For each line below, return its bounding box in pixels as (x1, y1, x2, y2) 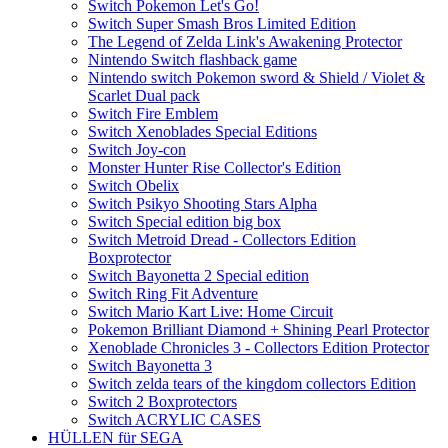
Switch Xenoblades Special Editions (88, 123, 317, 141)
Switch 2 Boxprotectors (88, 393, 237, 411)
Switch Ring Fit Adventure (88, 285, 258, 303)
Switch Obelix (88, 177, 179, 195)
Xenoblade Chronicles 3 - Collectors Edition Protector (88, 339, 429, 357)
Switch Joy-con (88, 141, 186, 159)
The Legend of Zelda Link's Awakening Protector (88, 33, 402, 51)
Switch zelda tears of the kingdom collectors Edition (88, 375, 416, 393)
